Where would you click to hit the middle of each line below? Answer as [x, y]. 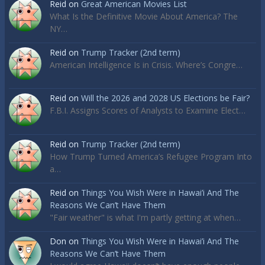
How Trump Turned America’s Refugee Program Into [151, 157]
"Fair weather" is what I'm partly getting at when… [145, 218]
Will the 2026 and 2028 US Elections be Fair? [165, 98]
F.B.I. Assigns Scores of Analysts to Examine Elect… [148, 111]
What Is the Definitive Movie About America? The [144, 16]
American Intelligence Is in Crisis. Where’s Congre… [146, 64]
